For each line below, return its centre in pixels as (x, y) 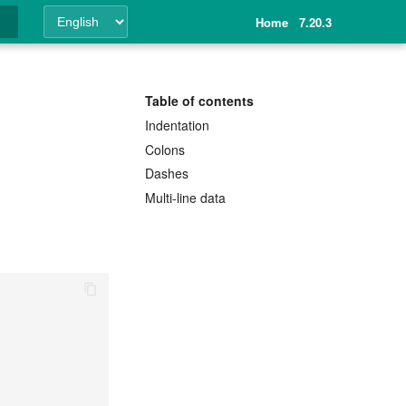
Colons (165, 149)
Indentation (177, 125)
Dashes (167, 174)
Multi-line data (185, 198)
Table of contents (199, 101)
